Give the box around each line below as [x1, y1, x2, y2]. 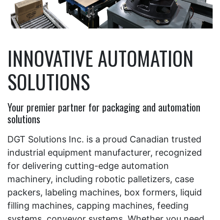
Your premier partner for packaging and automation [7, 100, 200, 115]
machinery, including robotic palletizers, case [7, 174, 194, 185]
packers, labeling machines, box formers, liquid [7, 187, 202, 198]
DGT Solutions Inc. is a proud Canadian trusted [7, 134, 201, 145]
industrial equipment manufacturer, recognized [7, 147, 202, 158]
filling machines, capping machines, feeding [7, 200, 189, 211]
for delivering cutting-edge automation [7, 161, 169, 171]
